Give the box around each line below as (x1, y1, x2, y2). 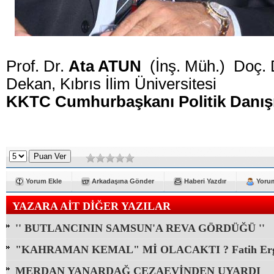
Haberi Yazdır (184, 177, 226, 185)
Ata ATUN (68, 57, 141, 75)
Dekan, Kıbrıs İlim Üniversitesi (6, 75, 217, 93)
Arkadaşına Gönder (92, 177, 154, 185)
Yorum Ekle (26, 177, 62, 185)
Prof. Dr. (6, 57, 64, 75)
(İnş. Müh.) (150, 57, 229, 75)
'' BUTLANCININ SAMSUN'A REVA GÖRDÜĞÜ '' (15, 222, 265, 234)
